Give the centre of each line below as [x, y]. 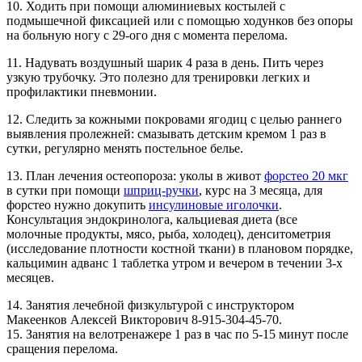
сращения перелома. [62, 349]
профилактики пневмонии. [82, 92]
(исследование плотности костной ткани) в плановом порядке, [180, 249]
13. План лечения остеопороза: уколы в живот [135, 176]
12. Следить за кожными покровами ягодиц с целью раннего [174, 120]
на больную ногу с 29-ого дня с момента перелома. [147, 36]
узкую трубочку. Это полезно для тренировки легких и [158, 78]
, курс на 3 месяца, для [261, 191]
